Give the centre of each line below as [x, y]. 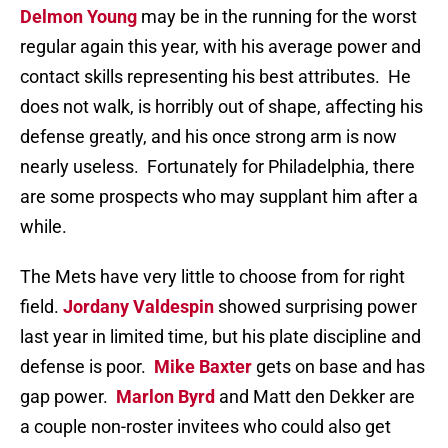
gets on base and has [338, 367]
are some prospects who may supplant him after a [219, 197]
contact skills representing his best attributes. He [215, 77]
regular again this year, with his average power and [220, 47]
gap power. [68, 397]
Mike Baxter [203, 367]
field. [41, 307]
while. [43, 227]
